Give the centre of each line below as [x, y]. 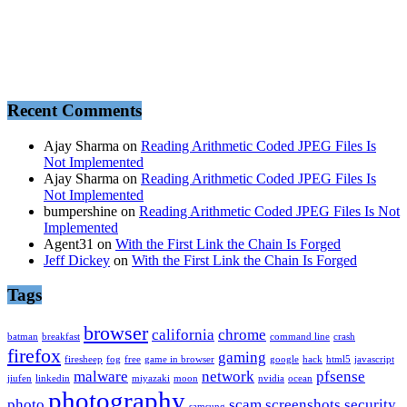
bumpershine [80, 211]
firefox [34, 357]
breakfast [61, 337]
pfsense [341, 377]
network [228, 377]
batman [23, 337]
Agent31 [69, 243]
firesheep [84, 360]
